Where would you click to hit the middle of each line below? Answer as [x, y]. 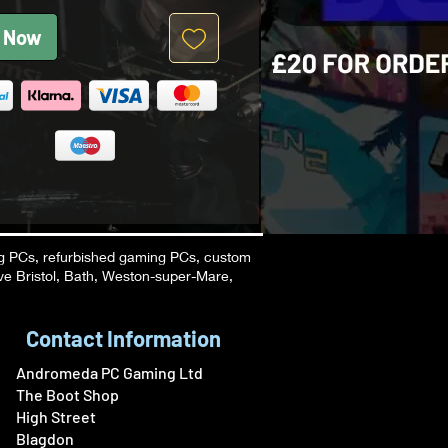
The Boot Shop [67, 395]
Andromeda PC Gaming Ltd [109, 373]
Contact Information [123, 338]
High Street [56, 417]
